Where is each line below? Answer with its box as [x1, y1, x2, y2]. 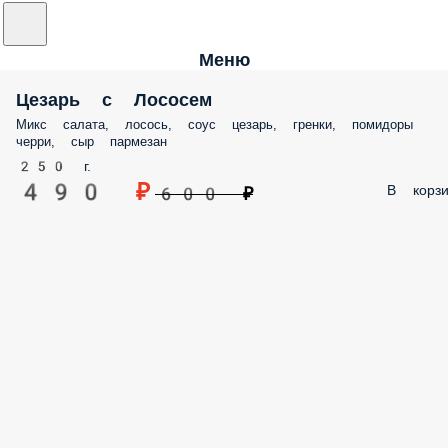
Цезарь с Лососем [16, 89, 212, 110]
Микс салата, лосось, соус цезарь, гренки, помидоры [16, 117, 413, 132]
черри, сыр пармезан [16, 134, 167, 149]
